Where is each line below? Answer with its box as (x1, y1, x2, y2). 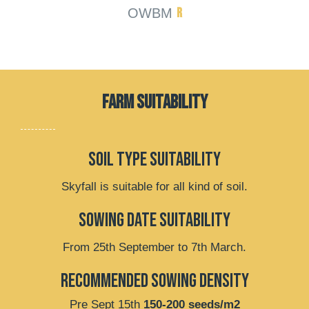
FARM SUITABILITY (101, 91, 208, 114)
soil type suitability (88, 148, 221, 172)
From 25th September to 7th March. (63, 241, 246, 255)
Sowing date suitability (79, 209, 230, 232)
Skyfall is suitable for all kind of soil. (61, 180, 248, 194)
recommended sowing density (60, 270, 249, 293)
